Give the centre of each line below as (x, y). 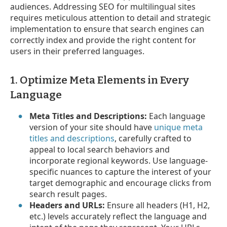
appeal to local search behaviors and (100, 149)
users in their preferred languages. (77, 51)
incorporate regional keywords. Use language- (119, 160)
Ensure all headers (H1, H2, (158, 205)
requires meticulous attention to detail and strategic (110, 17)
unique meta (179, 127)
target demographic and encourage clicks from (121, 183)
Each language (176, 116)
